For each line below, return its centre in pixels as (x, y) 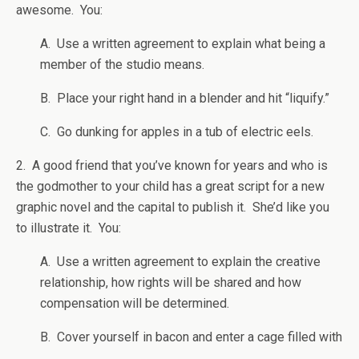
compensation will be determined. (135, 304)
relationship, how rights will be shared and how (171, 283)
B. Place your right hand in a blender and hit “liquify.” (185, 99)
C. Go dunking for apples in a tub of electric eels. (177, 132)
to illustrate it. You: (69, 228)
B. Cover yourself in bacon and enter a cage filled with (191, 337)
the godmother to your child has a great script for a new (170, 187)
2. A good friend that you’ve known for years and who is (172, 166)
